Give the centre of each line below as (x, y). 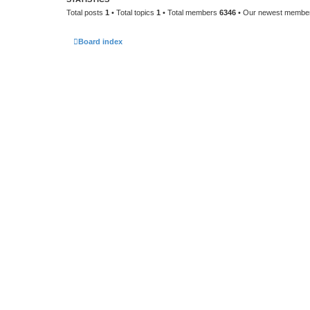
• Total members (190, 12)
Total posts (86, 12)
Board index (100, 41)
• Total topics (133, 12)
